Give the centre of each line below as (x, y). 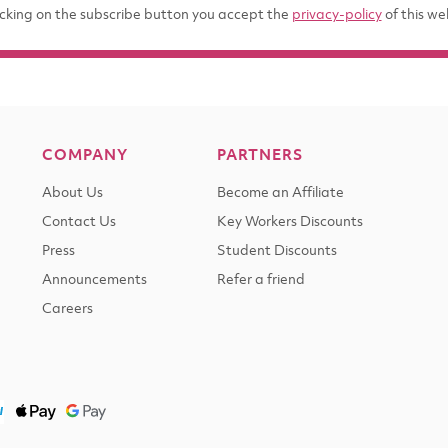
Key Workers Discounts (290, 222)
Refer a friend (261, 280)
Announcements (94, 280)
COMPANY (85, 156)
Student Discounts (277, 251)
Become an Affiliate (280, 193)
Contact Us (79, 222)
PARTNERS (260, 156)
